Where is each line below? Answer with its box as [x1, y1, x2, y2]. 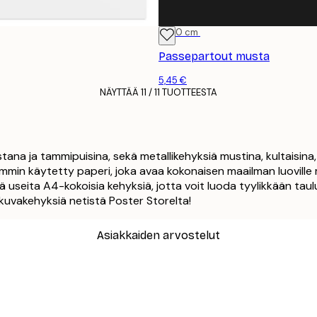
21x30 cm [158, 25, 198, 38]
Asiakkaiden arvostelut [97, 228, 220, 242]
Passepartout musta [158, 49, 270, 63]
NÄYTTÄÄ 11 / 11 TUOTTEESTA [100, 86, 217, 98]
